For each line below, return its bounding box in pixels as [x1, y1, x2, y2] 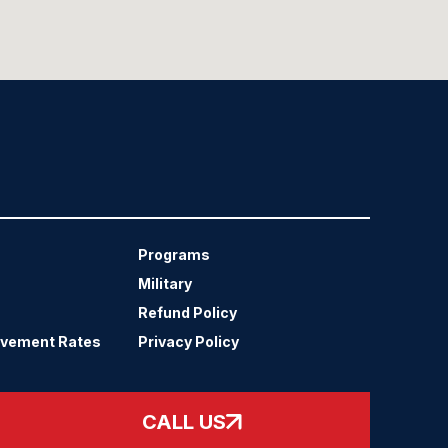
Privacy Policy [137, 333, 239, 351]
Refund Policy [137, 304, 237, 322]
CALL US [141, 410, 226, 435]
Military [137, 275, 192, 293]
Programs [137, 246, 210, 264]
